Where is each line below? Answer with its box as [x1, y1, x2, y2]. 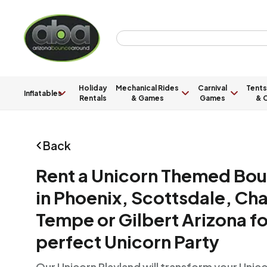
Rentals [79, 94, 107, 103]
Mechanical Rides [116, 83, 179, 92]
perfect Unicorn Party [36, 231, 219, 253]
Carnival [197, 83, 227, 92]
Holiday [79, 83, 108, 92]
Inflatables [24, 88, 62, 98]
